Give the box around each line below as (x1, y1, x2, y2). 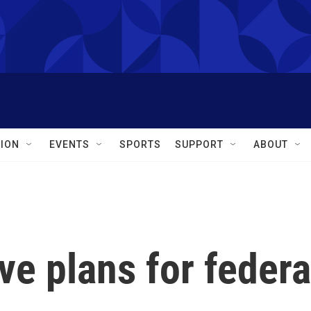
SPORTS (119, 139, 161, 150)
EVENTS (49, 139, 90, 150)
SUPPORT (175, 139, 224, 150)
